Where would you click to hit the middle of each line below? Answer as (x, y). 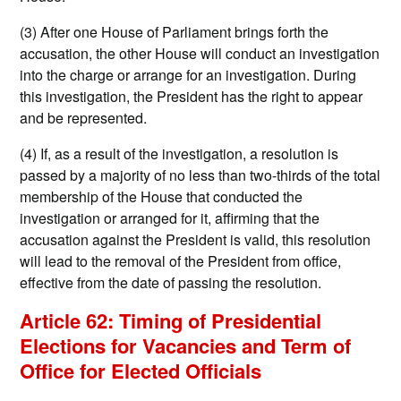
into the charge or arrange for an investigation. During (188, 75)
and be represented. (84, 118)
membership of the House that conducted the (162, 197)
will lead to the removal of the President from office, (181, 261)
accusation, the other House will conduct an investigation (200, 54)
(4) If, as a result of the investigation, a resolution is (179, 154)
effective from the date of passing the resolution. (171, 283)
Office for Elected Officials (141, 371)
